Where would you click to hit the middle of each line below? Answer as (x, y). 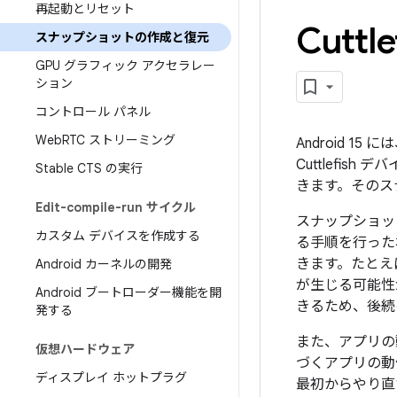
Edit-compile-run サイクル (116, 207)
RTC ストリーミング (119, 140)
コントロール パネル (93, 112)
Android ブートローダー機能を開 (128, 292)
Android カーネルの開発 (104, 264)
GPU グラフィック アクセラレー (125, 66)
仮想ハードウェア (85, 349)
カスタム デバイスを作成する (118, 236)
